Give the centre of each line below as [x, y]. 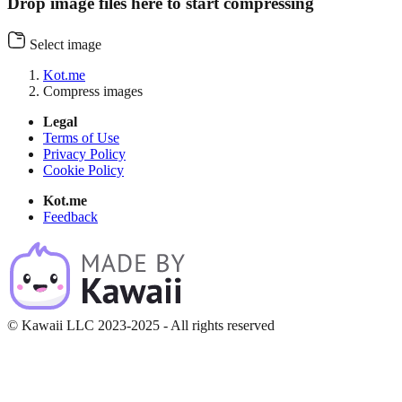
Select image [65, 44]
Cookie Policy [83, 170]
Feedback [70, 216]
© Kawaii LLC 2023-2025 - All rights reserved [141, 325]
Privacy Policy [84, 153]
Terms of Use [81, 137]
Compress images [93, 91]
